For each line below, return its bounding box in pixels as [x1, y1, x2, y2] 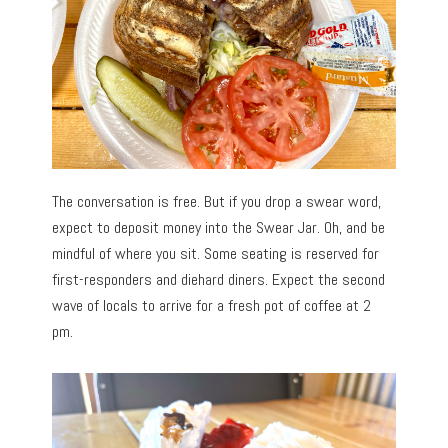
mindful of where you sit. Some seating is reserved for [52, 242, 380, 264]
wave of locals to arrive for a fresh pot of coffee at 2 [52, 294, 372, 316]
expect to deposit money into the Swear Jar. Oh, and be [52, 216, 386, 238]
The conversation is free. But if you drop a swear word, [52, 190, 382, 212]
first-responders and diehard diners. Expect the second [52, 268, 386, 290]
